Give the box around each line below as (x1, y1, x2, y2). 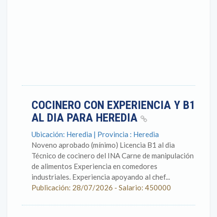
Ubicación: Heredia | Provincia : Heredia (31, 130, 159, 139)
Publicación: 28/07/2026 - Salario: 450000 (31, 183, 171, 192)
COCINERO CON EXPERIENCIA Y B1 (31, 98, 195, 112)
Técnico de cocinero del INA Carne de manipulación (31, 151, 194, 160)
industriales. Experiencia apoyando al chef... (31, 172, 170, 181)
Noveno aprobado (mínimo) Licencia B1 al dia (31, 140, 175, 149)
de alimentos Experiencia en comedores (31, 162, 157, 170)
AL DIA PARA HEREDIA (31, 111, 140, 124)
